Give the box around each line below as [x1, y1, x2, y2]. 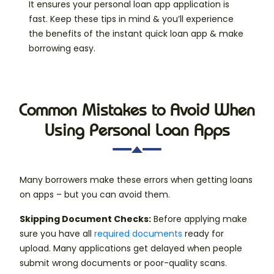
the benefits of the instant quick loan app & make [29, 28, 243, 40]
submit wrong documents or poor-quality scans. [20, 257, 227, 270]
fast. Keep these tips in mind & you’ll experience [29, 13, 234, 26]
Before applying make [151, 213, 247, 226]
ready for [182, 228, 224, 240]
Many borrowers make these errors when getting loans [20, 174, 253, 187]
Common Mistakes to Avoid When [19, 100, 255, 120]
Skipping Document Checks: [20, 213, 151, 226]
